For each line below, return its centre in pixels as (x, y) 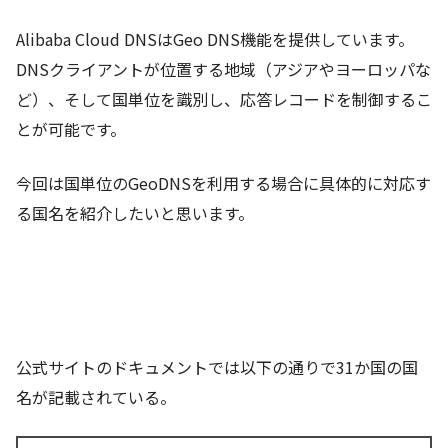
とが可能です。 (71, 129)
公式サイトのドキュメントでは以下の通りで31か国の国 (217, 367)
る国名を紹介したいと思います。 (135, 213)
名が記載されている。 (96, 397)
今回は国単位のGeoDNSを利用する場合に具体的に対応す (223, 183)
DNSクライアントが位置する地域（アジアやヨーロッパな (223, 69)
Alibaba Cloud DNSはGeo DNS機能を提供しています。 (223, 39)
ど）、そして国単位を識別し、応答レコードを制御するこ (224, 99)
